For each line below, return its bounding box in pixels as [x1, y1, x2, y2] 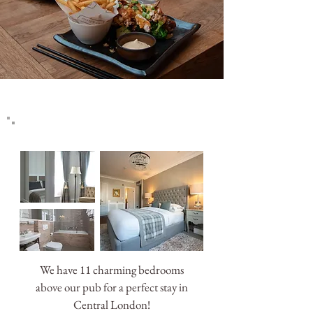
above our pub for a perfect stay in [35, 279, 188, 295]
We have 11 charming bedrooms [39, 262, 184, 277]
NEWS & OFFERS [63, 115, 163, 127]
